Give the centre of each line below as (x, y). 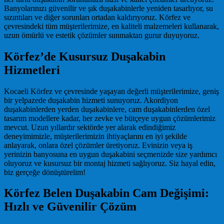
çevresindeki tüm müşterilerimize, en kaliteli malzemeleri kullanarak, (111, 26)
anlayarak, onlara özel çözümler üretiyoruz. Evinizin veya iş (98, 145)
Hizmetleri (32, 70)
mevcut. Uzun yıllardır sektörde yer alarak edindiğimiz (90, 127)
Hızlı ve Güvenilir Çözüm (70, 207)
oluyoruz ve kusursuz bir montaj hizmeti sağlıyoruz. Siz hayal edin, (110, 163)
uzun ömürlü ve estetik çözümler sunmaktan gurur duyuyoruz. (102, 35)
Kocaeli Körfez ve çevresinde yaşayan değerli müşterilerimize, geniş (111, 91)
